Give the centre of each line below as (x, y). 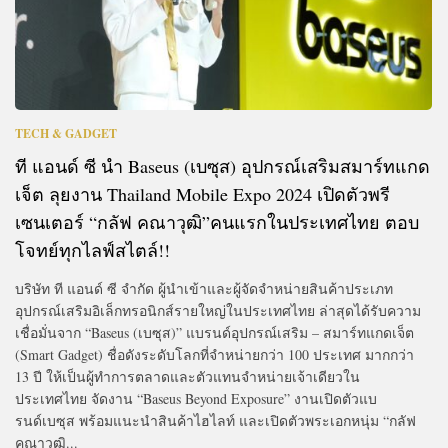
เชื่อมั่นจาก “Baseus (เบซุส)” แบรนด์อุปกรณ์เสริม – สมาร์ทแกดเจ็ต (214, 332)
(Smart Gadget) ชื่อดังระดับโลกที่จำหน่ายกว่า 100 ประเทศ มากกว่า (214, 354)
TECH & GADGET (66, 133)
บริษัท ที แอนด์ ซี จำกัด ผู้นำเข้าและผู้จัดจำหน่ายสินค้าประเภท (204, 288)
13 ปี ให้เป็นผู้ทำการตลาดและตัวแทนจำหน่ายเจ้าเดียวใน (187, 376)
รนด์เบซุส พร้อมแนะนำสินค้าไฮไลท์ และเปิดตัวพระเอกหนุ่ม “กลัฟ (215, 420)
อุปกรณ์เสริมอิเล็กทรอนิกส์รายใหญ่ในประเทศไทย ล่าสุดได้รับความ (218, 310)
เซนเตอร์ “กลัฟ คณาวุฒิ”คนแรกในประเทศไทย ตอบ (217, 221)
